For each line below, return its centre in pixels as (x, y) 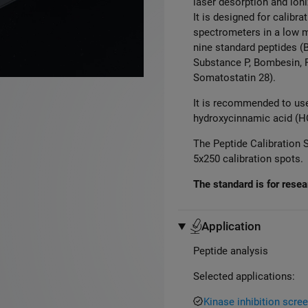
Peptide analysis (231, 251)
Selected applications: (244, 276)
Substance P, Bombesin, (249, 62)
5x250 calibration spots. (248, 158)
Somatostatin (224, 77)
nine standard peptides (245, 47)
